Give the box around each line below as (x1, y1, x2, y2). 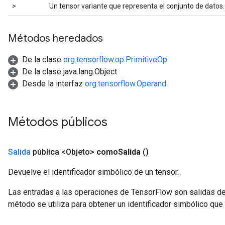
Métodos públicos (8, 115, 110, 130)
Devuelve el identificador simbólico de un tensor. (8, 167, 179, 177)
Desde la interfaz (22, 79, 85, 88)
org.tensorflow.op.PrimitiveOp (63, 55, 167, 64)
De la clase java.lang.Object (22, 67, 117, 76)
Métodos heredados (8, 32, 103, 45)
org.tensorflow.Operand (85, 79, 166, 88)
